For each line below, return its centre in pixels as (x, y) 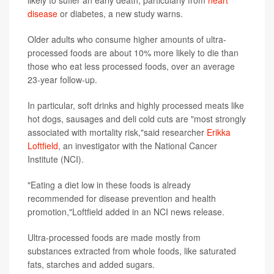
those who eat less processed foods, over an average (131, 66)
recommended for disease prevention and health (122, 198)
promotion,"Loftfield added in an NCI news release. (126, 211)
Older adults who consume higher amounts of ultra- (127, 39)
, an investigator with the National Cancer (138, 145)
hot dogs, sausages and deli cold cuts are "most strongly (137, 118)
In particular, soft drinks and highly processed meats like (136, 105)
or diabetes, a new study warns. (120, 13)
